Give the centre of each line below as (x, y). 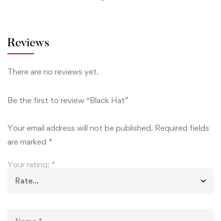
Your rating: (29, 164)
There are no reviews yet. (53, 71)
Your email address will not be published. (80, 128)
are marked (28, 141)
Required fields (182, 128)
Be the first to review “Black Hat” (68, 100)
